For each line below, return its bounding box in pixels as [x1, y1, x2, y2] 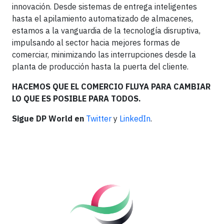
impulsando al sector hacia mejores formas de [12, 37, 180, 47]
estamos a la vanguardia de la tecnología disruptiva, [12, 25, 200, 35]
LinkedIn [119, 113, 150, 123]
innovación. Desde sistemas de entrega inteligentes [12, 1, 197, 11]
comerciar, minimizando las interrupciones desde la [12, 49, 196, 59]
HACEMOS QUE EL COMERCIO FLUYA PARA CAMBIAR [12, 81, 210, 91]
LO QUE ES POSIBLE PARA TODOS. [12, 93, 141, 103]
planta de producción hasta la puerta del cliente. [12, 61, 188, 71]
